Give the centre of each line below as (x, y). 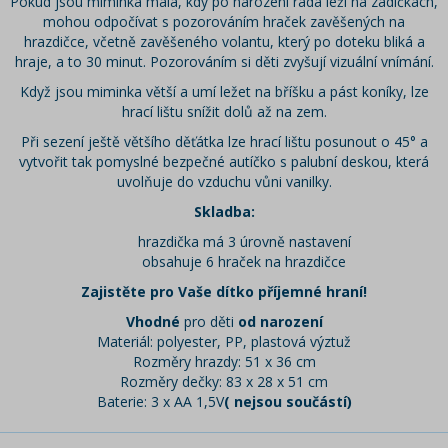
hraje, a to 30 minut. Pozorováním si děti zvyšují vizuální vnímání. (224, 62)
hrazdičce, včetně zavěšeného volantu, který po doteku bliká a (224, 42)
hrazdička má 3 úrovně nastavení (244, 242)
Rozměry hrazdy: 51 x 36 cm (224, 362)
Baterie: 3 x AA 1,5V (160, 402)
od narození (278, 322)
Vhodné (152, 322)
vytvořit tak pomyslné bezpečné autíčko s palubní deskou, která (224, 162)
